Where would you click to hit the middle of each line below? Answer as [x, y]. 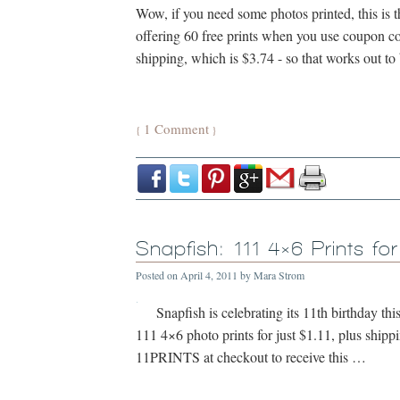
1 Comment [176, 129]
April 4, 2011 [209, 275]
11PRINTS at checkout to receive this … [251, 357]
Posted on [158, 275]
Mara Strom [279, 275]
